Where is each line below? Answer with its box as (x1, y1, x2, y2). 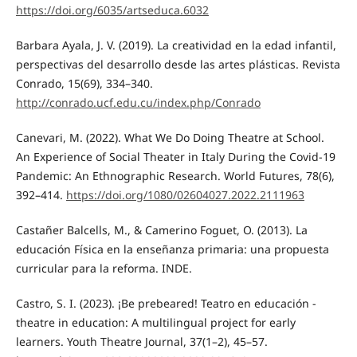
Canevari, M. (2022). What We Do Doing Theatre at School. (15, 130, 324, 146)
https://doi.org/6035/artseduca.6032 (15, 2, 209, 18)
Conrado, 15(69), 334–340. (15, 76, 153, 92)
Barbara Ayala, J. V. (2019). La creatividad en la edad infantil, (15, 37, 336, 53)
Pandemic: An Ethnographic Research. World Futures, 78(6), (15, 168, 335, 184)
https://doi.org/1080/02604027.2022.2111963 (65, 187, 304, 203)
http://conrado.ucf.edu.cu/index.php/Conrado (15, 95, 261, 111)
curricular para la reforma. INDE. (15, 261, 192, 277)
